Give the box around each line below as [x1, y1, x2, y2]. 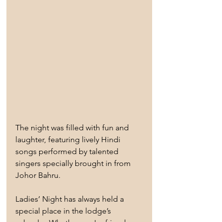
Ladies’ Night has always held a [15, 194, 126, 204]
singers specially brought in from [15, 159, 133, 168]
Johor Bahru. [15, 170, 60, 180]
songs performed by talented [15, 147, 120, 157]
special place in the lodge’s [15, 206, 113, 216]
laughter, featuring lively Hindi [15, 135, 122, 145]
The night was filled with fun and [15, 123, 131, 133]
